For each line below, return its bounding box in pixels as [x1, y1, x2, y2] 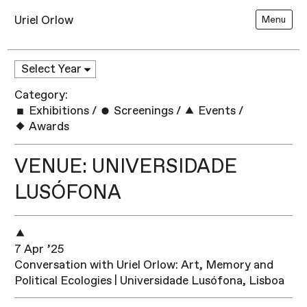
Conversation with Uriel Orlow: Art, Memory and [14, 257, 274, 272]
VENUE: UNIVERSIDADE [14, 154, 238, 180]
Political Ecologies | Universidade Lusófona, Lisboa [14, 273, 285, 288]
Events [195, 103, 236, 119]
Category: [14, 88, 69, 103]
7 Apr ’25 [14, 241, 65, 256]
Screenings [111, 103, 174, 119]
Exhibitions [26, 103, 90, 119]
